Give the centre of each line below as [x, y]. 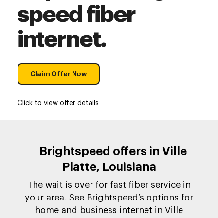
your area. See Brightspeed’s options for [109, 198]
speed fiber [77, 14]
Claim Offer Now [59, 74]
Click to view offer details [58, 103]
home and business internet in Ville [109, 210]
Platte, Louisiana [109, 167]
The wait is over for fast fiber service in [109, 185]
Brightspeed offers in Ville [113, 151]
